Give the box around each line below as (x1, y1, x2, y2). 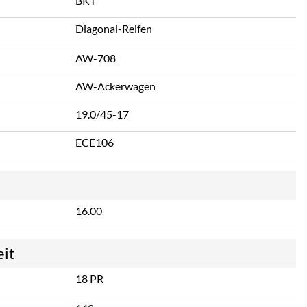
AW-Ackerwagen (75, 79, 156, 93)
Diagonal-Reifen (75, 22, 152, 36)
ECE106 (75, 135, 114, 149)
